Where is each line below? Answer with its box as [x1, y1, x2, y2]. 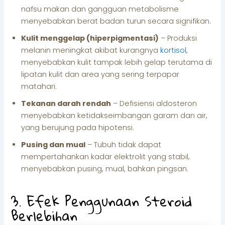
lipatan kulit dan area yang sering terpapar [21, 69, 180, 79]
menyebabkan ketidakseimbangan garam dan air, [21, 110, 208, 121]
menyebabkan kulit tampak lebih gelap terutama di [21, 57, 212, 67]
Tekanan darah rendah [21, 98, 111, 108]
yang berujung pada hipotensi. [21, 122, 135, 133]
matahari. [21, 81, 57, 91]
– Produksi [159, 33, 197, 43]
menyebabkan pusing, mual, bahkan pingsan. [21, 163, 189, 174]
